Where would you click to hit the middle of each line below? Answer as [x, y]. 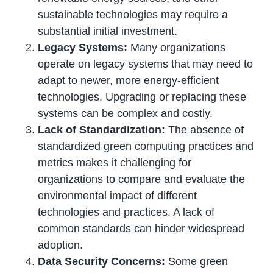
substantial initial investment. [108, 31]
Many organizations [177, 48]
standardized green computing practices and [146, 147]
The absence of [205, 130]
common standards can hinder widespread [141, 229]
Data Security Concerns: [102, 262]
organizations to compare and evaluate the [142, 179]
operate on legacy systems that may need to [146, 64]
